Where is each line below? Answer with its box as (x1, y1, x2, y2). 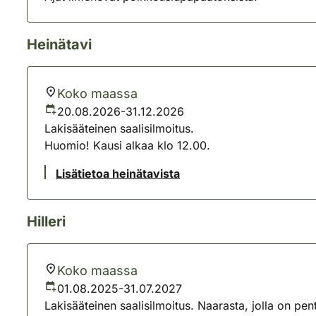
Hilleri (27, 213, 66, 230)
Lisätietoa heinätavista (56, 166, 180, 181)
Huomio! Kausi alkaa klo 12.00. (44, 138, 210, 152)
